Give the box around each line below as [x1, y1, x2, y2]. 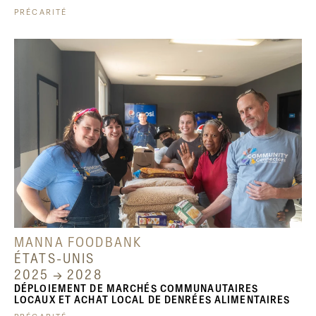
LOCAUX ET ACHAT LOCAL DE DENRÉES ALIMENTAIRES [14, 294, 291, 305]
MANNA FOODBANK [14, 236, 142, 249]
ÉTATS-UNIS [14, 252, 95, 265]
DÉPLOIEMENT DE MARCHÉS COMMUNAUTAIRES [14, 283, 259, 294]
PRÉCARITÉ [14, 8, 68, 16]
